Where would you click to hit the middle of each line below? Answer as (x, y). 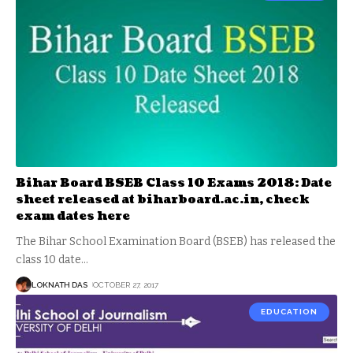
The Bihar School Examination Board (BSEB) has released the (176, 242)
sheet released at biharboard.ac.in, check (163, 200)
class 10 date (48, 260)
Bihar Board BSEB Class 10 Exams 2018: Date (174, 184)
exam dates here (73, 217)
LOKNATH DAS (59, 284)
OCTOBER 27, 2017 (126, 284)
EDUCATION (289, 312)
